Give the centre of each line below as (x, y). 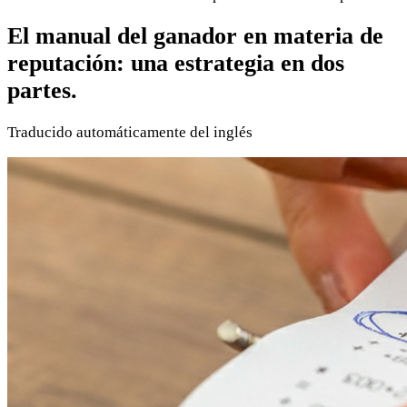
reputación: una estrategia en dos (176, 64)
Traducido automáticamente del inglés (130, 133)
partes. (42, 91)
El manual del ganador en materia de (195, 36)
